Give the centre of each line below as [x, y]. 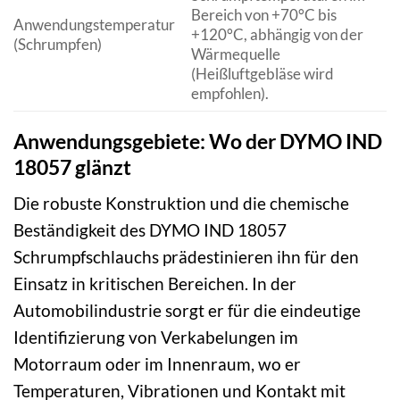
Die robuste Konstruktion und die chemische [181, 204]
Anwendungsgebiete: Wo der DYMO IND [198, 141]
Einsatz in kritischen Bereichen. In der [155, 284]
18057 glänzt [72, 167]
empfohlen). [229, 93]
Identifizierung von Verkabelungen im [156, 337]
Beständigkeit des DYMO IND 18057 [150, 230]
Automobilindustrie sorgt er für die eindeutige [187, 311]
